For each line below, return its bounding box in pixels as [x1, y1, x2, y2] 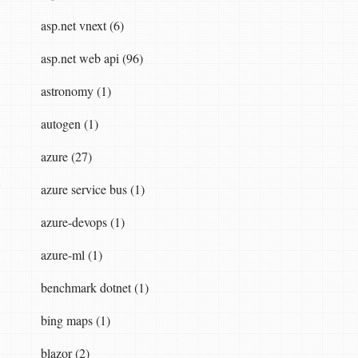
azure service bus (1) [40, 180, 145, 197]
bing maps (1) [40, 311, 110, 328]
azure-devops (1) [40, 213, 125, 230]
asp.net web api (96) [40, 49, 143, 66]
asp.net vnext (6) [40, 16, 124, 34]
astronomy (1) [40, 82, 111, 99]
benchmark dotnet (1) [40, 278, 149, 296]
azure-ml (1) [40, 245, 102, 263]
